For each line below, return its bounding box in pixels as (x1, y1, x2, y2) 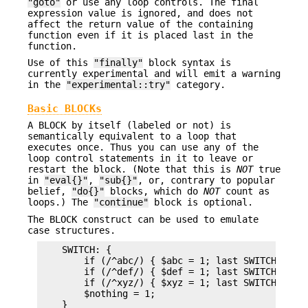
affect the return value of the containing (27, 18, 253, 30)
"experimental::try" (66, 78, 170, 90)
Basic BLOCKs (27, 102, 102, 114)
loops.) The (27, 197, 93, 208)
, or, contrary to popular (137, 175, 275, 186)
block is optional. (148, 197, 253, 208)
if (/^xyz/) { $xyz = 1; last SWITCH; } (40, 277, 293, 289)
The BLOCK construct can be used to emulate (27, 213, 258, 225)
